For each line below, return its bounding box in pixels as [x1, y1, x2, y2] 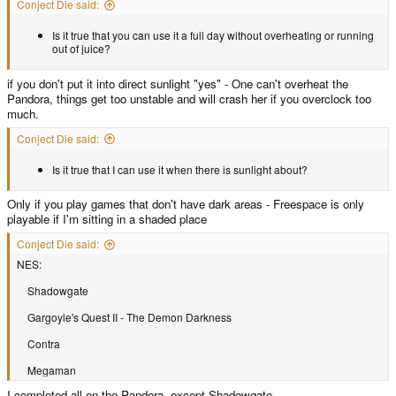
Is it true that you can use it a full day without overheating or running [52, 27, 374, 43]
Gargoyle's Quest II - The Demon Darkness [17, 309, 232, 325]
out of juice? [52, 41, 110, 57]
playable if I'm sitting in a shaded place [7, 210, 207, 228]
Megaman [17, 362, 76, 378]
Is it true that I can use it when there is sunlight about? [52, 161, 308, 177]
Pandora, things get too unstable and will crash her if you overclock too [7, 90, 371, 108]
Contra [17, 336, 60, 352]
